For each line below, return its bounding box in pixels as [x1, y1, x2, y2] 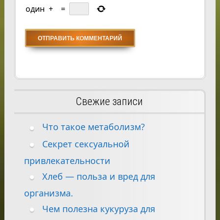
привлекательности [24, 154, 110, 166]
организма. [24, 187, 73, 199]
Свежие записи [75, 95, 143, 108]
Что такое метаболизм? [42, 121, 145, 133]
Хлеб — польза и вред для [42, 170, 155, 182]
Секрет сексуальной [42, 137, 130, 150]
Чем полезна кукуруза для [42, 202, 155, 215]
